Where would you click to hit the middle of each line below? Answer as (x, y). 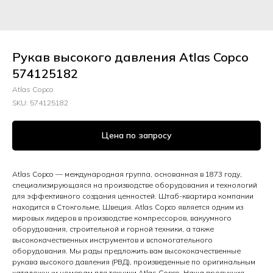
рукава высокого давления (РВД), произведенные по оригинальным (134, 262)
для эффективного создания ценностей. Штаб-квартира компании (133, 196)
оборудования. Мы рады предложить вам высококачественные (126, 251)
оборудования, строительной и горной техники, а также (113, 229)
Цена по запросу (136, 136)
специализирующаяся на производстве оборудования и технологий (135, 185)
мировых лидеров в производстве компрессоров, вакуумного (122, 218)
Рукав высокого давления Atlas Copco (130, 57)
